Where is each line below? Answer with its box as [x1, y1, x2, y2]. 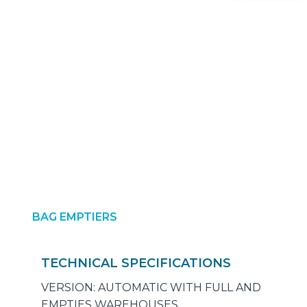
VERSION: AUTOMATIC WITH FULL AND [41, 281, 261, 295]
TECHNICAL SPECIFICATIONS [41, 256, 231, 271]
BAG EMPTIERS [32, 210, 117, 224]
